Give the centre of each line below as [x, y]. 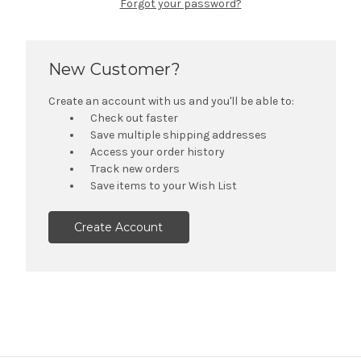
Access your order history [158, 151]
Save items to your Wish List [164, 185]
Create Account [119, 227]
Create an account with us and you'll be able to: [171, 101]
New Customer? [114, 69]
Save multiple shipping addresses [179, 135]
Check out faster [135, 118]
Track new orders [135, 168]
